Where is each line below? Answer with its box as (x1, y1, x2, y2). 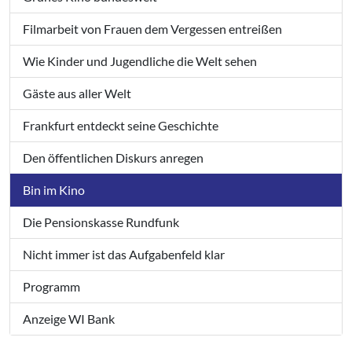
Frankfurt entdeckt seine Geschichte (23, 117, 218, 133)
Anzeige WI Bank (23, 310, 115, 326)
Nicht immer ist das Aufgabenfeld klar (23, 246, 225, 262)
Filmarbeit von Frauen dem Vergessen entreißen (23, 20, 282, 36)
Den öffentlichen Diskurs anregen (23, 149, 203, 165)
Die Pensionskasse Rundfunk (23, 214, 179, 229)
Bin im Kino (23, 181, 85, 197)
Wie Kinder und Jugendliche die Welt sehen (23, 53, 257, 68)
